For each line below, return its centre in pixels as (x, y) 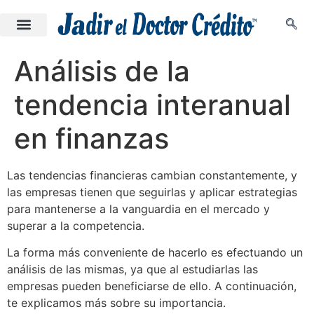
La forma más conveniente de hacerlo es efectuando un (155, 253)
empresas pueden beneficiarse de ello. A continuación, (152, 286)
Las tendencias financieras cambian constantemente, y (152, 175)
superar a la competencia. (77, 226)
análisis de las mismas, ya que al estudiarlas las (132, 269)
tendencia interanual (152, 105)
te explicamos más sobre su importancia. (116, 303)
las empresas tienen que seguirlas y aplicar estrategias (152, 192)
